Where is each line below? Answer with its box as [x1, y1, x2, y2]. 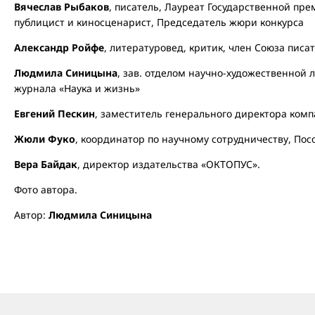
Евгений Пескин [14, 107, 95, 120]
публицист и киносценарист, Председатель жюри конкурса [14, 15, 304, 29]
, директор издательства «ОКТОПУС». [77, 157, 260, 171]
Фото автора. [14, 183, 77, 196]
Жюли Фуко [14, 132, 75, 146]
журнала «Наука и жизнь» [14, 82, 140, 95]
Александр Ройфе [14, 41, 104, 54]
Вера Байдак [14, 157, 77, 171]
